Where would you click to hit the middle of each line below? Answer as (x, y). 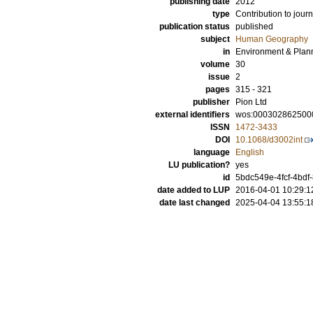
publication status (195, 27)
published (254, 27)
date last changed (195, 203)
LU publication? (199, 165)
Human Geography (272, 39)
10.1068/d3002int (269, 140)
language (212, 152)
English (250, 152)
